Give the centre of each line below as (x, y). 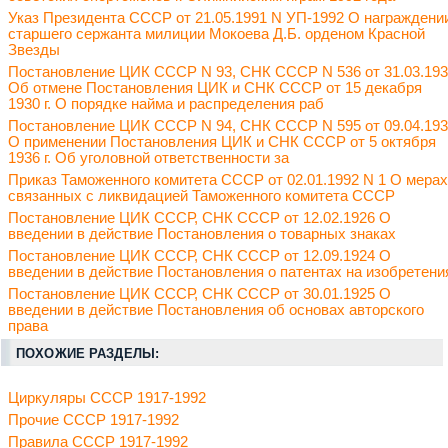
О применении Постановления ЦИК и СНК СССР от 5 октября (222, 142)
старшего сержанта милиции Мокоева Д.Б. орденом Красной (216, 34)
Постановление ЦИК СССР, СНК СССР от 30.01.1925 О (199, 294)
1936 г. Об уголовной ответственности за (148, 158)
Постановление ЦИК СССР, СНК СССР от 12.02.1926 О (199, 218)
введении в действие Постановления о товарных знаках (202, 234)
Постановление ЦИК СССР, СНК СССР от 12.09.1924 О (199, 256)
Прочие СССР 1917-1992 (93, 420)
